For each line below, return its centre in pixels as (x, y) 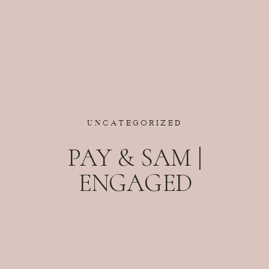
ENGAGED (135, 183)
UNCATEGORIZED (135, 120)
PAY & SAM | (135, 158)
